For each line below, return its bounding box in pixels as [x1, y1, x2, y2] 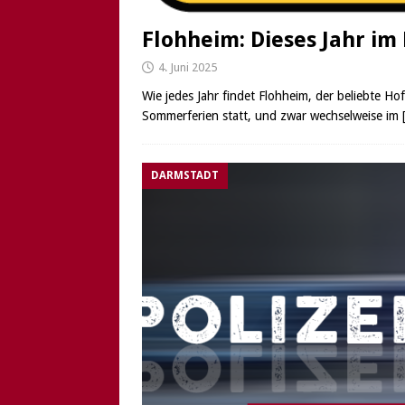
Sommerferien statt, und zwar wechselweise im [142, 108, 402, 123]
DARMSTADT [151, 168, 219, 182]
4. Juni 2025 [158, 60, 217, 74]
